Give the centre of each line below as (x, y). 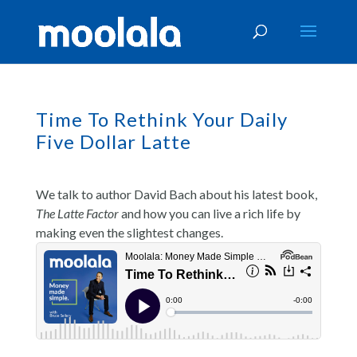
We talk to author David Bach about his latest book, (176, 194)
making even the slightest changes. (129, 232)
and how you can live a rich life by (210, 213)
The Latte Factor (78, 213)
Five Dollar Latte (113, 141)
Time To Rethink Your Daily (161, 119)
